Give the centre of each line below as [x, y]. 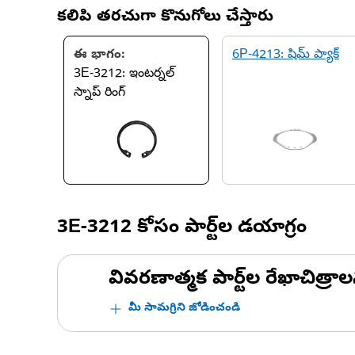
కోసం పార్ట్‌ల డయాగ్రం [219, 229]
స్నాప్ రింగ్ [99, 94]
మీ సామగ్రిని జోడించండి [184, 309]
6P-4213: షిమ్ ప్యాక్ [286, 55]
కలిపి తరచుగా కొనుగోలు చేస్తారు [165, 18]
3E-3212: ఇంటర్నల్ [124, 74]
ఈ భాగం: [99, 55]
